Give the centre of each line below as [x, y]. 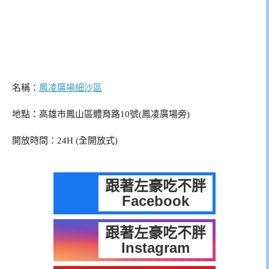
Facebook [156, 201]
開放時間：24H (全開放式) [65, 140]
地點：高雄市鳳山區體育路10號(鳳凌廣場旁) [101, 114]
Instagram [156, 247]
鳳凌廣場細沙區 [71, 88]
